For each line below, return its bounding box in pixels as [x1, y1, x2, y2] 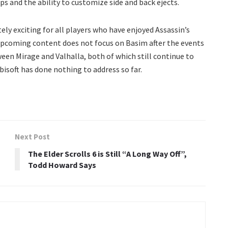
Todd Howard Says [28, 159, 96, 170]
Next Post [15, 131, 50, 141]
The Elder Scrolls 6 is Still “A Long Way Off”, [28, 148, 187, 159]
